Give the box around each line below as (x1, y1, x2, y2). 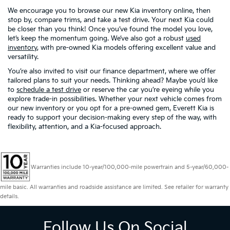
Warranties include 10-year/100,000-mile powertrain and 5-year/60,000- (31, 163, 228, 170)
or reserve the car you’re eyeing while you (81, 86, 214, 94)
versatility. (8, 53, 39, 61)
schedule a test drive (16, 86, 81, 94)
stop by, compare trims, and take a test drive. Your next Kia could (8, 16, 214, 24)
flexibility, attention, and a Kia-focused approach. (8, 123, 161, 131)
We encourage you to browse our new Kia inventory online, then (8, 7, 210, 15)
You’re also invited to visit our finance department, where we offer (8, 67, 216, 75)
